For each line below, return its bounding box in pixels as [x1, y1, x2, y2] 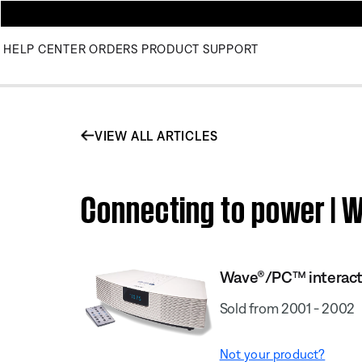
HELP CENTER [3, 42, 86, 56]
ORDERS [89, 42, 138, 56]
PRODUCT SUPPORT [141, 42, 259, 56]
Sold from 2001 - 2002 [219, 299, 356, 317]
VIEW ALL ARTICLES [94, 128, 218, 143]
